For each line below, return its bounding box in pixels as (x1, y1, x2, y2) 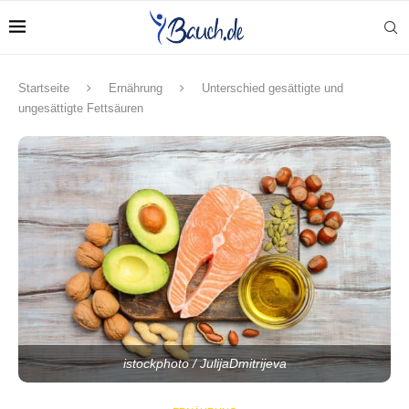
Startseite (18, 81, 69, 95)
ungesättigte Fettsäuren (18, 101, 143, 115)
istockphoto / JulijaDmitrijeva (122, 355, 287, 371)
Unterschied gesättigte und (202, 81, 343, 95)
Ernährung (109, 81, 163, 95)
